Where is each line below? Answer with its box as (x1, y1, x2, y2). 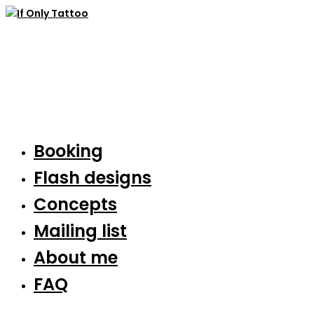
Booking (34, 139, 103, 163)
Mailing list (34, 219, 127, 243)
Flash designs (34, 166, 151, 189)
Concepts (34, 193, 117, 216)
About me (34, 246, 118, 269)
